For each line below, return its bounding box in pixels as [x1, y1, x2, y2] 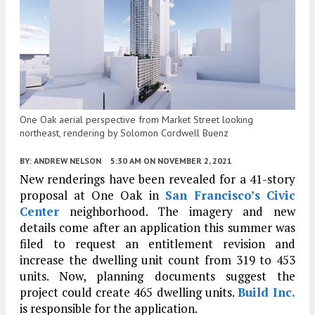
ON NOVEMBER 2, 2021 [143, 155, 232, 167]
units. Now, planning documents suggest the [20, 268, 295, 285]
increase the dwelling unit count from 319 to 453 [20, 252, 295, 269]
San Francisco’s [165, 187, 260, 204]
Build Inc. [237, 284, 296, 301]
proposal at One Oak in [20, 187, 165, 204]
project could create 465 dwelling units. [20, 284, 238, 301]
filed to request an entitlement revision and [20, 236, 295, 252]
